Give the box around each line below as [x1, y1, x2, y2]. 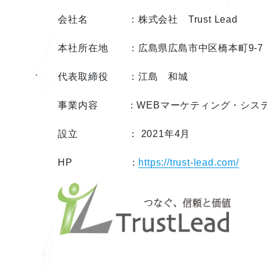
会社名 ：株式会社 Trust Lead [58, 14, 238, 24]
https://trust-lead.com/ [138, 157, 239, 167]
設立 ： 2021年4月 [58, 128, 191, 139]
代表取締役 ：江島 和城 [58, 71, 188, 82]
